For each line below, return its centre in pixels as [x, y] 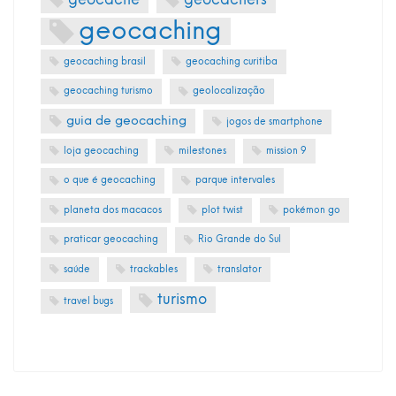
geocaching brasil [105, 61]
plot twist [222, 209]
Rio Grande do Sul [240, 240]
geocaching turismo [108, 91]
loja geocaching [101, 151]
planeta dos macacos [113, 209]
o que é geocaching [110, 180]
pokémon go [312, 209]
